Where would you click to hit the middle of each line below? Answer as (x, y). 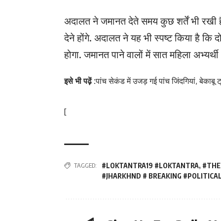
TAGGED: (85, 165)
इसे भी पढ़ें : (80, 81)
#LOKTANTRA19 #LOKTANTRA (150, 166)
